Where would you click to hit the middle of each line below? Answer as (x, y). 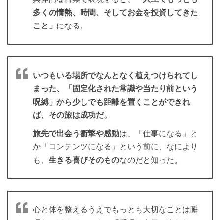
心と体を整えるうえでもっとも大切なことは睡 (115, 210)
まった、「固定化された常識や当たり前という (115, 89)
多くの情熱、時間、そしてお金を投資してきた (115, 13)
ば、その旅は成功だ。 (72, 115)
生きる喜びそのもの (84, 160)
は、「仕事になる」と (159, 134)
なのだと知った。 (151, 160)
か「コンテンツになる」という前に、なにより (115, 147)
